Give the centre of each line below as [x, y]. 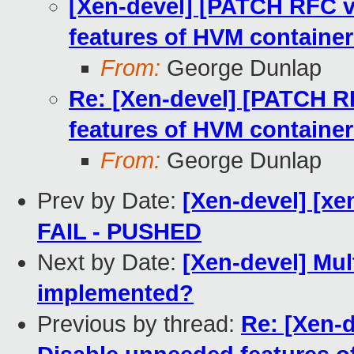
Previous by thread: [139, 324]
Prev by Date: [110, 201]
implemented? [115, 294]
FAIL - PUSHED [119, 232]
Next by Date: [110, 263]
